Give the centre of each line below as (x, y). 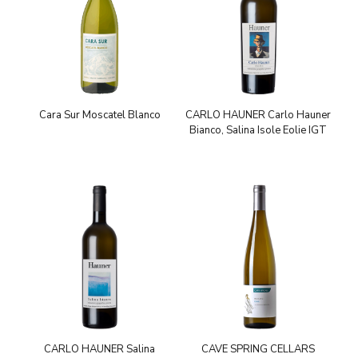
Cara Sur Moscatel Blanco (99, 115)
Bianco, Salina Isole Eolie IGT (259, 130)
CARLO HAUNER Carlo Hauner (259, 115)
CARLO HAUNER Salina (100, 349)
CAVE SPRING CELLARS (259, 349)
